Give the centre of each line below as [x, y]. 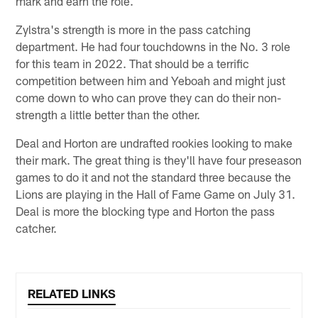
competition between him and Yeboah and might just [151, 81]
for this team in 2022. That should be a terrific [133, 64]
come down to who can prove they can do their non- [149, 98]
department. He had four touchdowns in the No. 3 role [153, 46]
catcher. [37, 228]
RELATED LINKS [72, 293]
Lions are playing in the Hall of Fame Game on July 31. [156, 194]
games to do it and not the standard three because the [154, 177]
